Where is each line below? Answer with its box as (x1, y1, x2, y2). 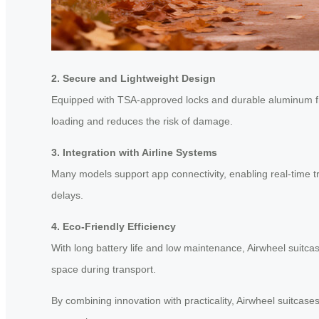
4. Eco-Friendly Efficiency (51, 220, 176, 232)
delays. (51, 189, 83, 201)
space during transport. (51, 263, 156, 275)
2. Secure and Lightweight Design (51, 72, 216, 84)
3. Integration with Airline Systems (51, 146, 217, 158)
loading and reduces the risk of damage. (51, 115, 233, 127)
